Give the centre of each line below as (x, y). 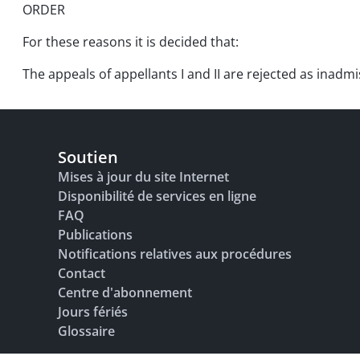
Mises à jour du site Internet (143, 177)
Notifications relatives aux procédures (175, 254)
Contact (82, 273)
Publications (95, 235)
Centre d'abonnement (125, 292)
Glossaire (86, 331)
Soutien (88, 157)
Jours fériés (93, 312)
